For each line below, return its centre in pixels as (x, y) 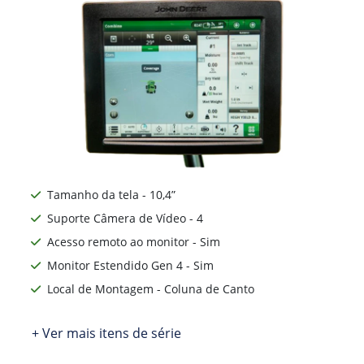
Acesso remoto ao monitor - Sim (134, 241)
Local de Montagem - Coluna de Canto (151, 288)
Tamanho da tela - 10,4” (111, 194)
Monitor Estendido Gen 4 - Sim (130, 265)
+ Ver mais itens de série (106, 333)
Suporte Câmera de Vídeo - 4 (125, 218)
